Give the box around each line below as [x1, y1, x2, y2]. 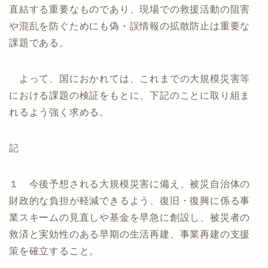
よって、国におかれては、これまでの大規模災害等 [9, 74, 251, 84]
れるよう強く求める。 [9, 107, 109, 117]
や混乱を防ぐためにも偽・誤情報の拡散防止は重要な [9, 21, 251, 31]
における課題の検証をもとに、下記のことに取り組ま [9, 90, 251, 100]
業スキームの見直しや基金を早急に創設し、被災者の [9, 212, 251, 223]
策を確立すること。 [9, 246, 100, 256]
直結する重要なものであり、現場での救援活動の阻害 [9, 4, 251, 14]
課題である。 [9, 38, 69, 48]
